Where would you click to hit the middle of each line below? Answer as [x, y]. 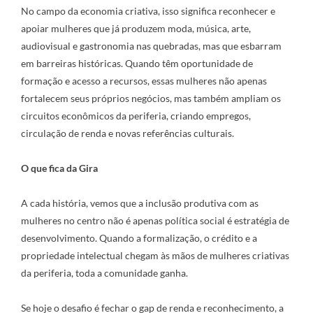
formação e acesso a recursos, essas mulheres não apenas [144, 81]
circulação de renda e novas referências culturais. [128, 133]
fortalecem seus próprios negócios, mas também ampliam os [151, 98]
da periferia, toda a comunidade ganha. [104, 273]
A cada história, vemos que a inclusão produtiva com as [140, 203]
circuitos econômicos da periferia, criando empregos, [136, 116]
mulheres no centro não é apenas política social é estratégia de [155, 220]
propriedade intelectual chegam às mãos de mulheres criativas [155, 255]
